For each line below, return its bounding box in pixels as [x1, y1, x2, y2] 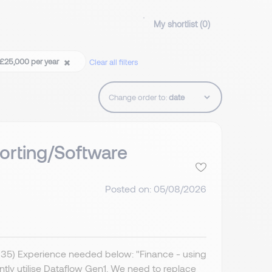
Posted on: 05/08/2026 [104, 182, 206, 194]
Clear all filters [89, 57, 138, 67]
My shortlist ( [154, 19, 202, 30]
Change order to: [109, 92, 168, 103]
